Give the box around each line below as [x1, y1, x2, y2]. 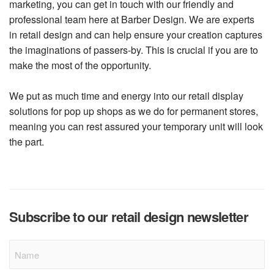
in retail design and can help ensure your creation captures [9, 27, 263, 42]
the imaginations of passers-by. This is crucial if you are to [9, 42, 259, 57]
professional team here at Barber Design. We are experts [9, 12, 255, 26]
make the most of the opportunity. [9, 57, 152, 72]
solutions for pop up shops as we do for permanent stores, [9, 103, 259, 118]
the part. [9, 134, 45, 149]
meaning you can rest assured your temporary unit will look [9, 119, 264, 133]
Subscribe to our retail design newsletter [9, 206, 248, 226]
